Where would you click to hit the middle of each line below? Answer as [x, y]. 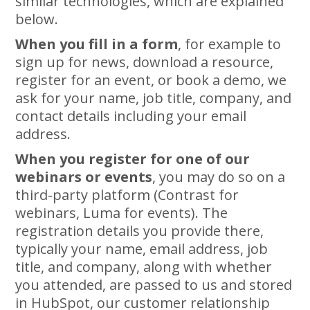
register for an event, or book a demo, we [151, 80]
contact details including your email [131, 116]
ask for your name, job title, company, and [154, 98]
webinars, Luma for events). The [122, 213]
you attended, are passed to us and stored [154, 285]
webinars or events [84, 177]
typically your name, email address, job [142, 249]
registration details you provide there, [140, 231]
